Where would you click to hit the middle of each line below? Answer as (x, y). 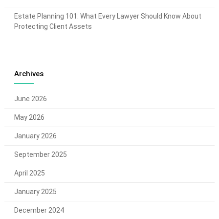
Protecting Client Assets (53, 26)
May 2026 (29, 117)
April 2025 (29, 173)
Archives (29, 74)
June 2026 (30, 99)
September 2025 (40, 154)
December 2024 (39, 210)
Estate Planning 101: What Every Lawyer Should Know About (108, 16)
